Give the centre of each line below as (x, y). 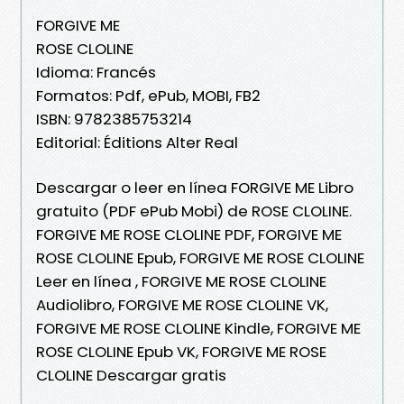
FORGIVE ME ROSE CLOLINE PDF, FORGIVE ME (189, 234)
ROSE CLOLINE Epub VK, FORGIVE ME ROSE (181, 351)
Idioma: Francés (96, 72)
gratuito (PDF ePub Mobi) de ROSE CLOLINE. (194, 211)
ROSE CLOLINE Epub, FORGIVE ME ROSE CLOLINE (200, 257)
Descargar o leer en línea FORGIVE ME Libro (195, 187)
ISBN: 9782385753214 (114, 119)
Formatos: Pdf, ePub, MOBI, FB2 (148, 95)
